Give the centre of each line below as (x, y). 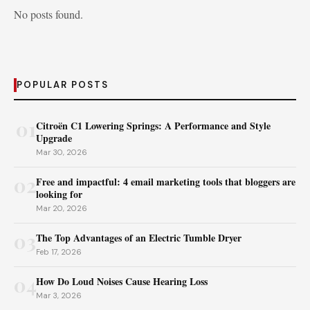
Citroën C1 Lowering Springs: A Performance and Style (153, 126)
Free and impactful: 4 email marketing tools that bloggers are (166, 182)
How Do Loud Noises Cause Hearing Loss (122, 281)
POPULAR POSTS (63, 85)
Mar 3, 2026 (59, 295)
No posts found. (48, 14)
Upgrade (54, 138)
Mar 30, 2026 (62, 152)
